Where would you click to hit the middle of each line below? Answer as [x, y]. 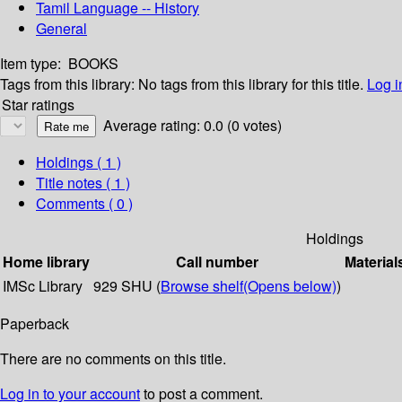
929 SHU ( [127, 286]
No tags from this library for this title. [251, 84]
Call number [217, 262]
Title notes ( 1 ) [83, 183]
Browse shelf [202, 286]
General [61, 29]
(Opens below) [290, 286]
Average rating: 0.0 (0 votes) [192, 126]
